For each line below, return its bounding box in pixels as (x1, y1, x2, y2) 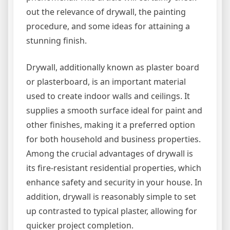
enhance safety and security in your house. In (26, 177, 202, 188)
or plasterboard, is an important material (26, 76, 186, 88)
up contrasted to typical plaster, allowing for (26, 205, 197, 217)
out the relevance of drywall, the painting (26, 6, 186, 18)
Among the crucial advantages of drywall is (26, 148, 193, 160)
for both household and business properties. (26, 133, 201, 145)
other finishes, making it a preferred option (26, 119, 195, 131)
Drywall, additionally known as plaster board (26, 62, 199, 73)
